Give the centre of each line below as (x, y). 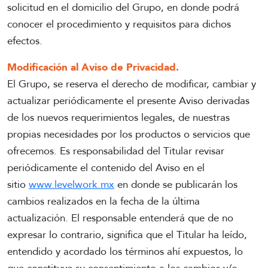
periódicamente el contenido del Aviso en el (106, 168)
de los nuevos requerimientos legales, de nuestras (118, 118)
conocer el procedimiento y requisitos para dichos (119, 25)
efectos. (25, 41)
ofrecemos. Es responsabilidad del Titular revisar (116, 151)
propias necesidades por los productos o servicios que (129, 135)
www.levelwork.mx (71, 185)
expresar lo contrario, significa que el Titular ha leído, (127, 235)
